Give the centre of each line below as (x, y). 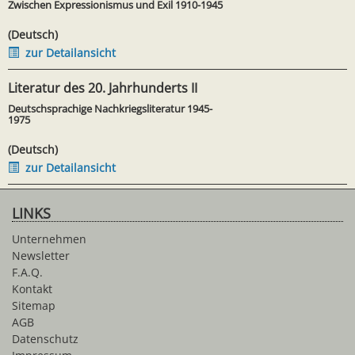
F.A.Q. (27, 272)
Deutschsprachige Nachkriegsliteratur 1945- (110, 109)
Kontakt (32, 288)
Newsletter (41, 255)
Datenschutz (45, 338)
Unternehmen (49, 239)
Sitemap (34, 305)
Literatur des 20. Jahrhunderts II (103, 88)
